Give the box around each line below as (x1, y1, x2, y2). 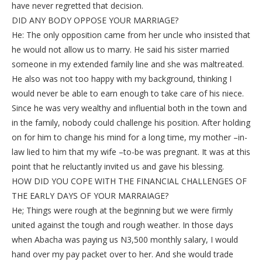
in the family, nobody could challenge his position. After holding (12, 117, 250, 129)
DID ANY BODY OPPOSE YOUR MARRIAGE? (12, 15, 178, 26)
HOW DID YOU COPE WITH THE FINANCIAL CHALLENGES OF (12, 175, 247, 187)
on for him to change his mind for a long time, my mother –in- (12, 132, 247, 143)
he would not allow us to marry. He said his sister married (12, 44, 229, 56)
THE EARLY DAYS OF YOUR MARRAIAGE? (12, 190, 168, 202)
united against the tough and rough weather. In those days (12, 219, 233, 231)
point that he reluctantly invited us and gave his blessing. (12, 161, 224, 173)
